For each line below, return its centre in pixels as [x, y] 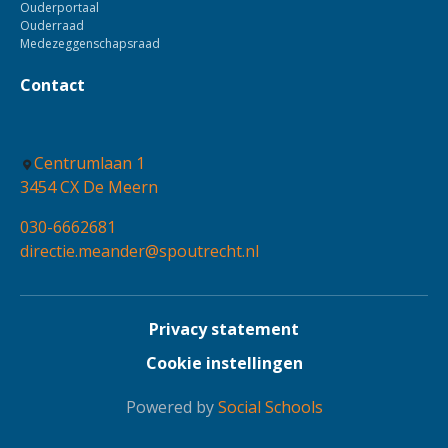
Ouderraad [52, 25]
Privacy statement [224, 329]
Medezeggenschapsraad [90, 43]
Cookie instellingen [224, 363]
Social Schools [270, 407]
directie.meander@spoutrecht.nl [139, 251]
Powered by [171, 407]
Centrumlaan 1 [89, 163]
